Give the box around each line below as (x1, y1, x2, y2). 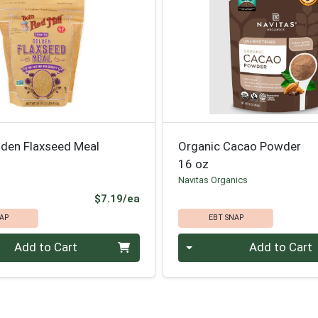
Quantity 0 (177, 234, 234, 248)
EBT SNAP (208, 213, 243, 223)
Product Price (138, 192, 211, 205)
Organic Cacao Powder (178, 138, 302, 153)
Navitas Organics (178, 174, 248, 185)
